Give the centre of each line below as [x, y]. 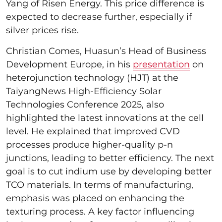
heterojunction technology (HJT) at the [92, 78]
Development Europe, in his [69, 64]
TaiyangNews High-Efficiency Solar [84, 91]
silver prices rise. [42, 30]
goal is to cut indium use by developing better [109, 171]
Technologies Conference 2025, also [85, 104]
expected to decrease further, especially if [99, 17]
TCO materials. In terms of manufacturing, [100, 185]
